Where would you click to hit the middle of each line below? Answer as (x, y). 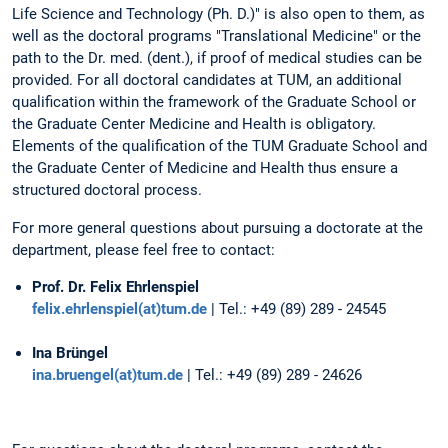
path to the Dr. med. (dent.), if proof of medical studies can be (217, 58)
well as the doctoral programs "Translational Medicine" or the (216, 36)
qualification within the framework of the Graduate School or (214, 102)
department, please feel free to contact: (143, 249)
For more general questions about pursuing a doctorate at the (217, 227)
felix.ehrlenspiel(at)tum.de (119, 308)
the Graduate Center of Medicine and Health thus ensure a (205, 168)
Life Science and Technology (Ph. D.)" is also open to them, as (218, 14)
